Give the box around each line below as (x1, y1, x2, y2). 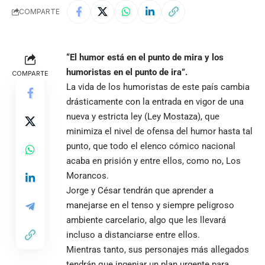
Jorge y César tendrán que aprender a (66, 185, 214, 196)
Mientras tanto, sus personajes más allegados (66, 244, 249, 255)
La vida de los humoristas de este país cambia (66, 81, 250, 92)
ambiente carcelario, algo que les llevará (66, 214, 226, 225)
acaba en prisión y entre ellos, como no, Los (66, 155, 241, 166)
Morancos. (66, 170, 109, 181)
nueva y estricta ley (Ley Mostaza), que (66, 111, 219, 122)
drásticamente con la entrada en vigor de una (66, 96, 244, 107)
